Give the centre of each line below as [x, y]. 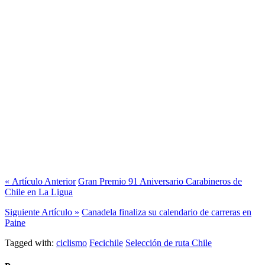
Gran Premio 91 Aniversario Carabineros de [160, 182]
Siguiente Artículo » [42, 212]
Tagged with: [29, 243]
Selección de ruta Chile [169, 243]
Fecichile [106, 243]
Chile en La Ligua [39, 192]
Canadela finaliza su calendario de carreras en [167, 212]
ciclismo [72, 243]
